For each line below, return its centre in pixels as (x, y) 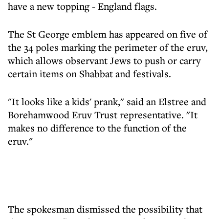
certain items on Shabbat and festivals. (89, 74)
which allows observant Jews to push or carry (104, 60)
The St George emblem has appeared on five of (108, 34)
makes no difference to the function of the (97, 128)
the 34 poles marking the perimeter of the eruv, (108, 47)
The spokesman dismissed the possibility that (105, 209)
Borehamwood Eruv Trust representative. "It (103, 115)
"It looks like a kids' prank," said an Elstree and (107, 101)
